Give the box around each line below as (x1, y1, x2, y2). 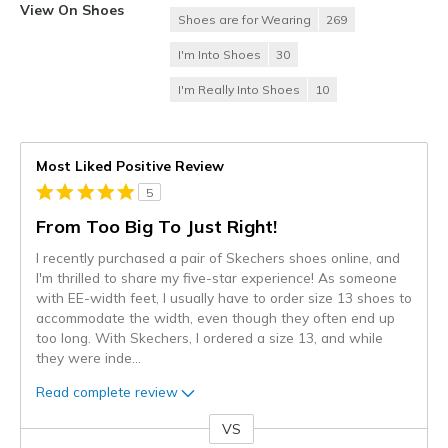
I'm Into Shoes (178, 47, 261, 63)
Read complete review (36, 382, 178, 400)
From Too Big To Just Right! (36, 215, 277, 239)
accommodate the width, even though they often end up (36, 309, 395, 327)
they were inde (36, 349, 132, 367)
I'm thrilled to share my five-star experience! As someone (36, 269, 397, 287)
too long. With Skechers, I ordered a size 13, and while (36, 329, 383, 347)
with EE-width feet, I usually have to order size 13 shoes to (36, 289, 412, 307)
